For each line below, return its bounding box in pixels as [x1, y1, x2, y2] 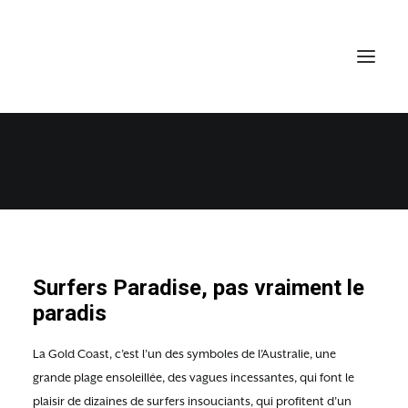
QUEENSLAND [225, 121, 289, 135]
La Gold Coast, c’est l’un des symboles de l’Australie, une [33, 347, 336, 361]
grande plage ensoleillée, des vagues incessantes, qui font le [33, 371, 354, 384]
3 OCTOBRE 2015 [119, 121, 199, 135]
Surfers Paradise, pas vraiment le [33, 275, 364, 301]
